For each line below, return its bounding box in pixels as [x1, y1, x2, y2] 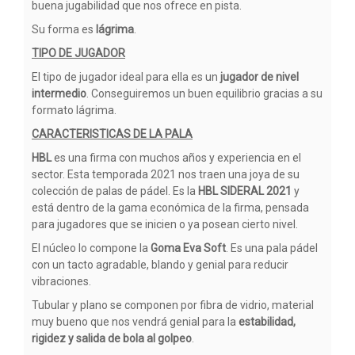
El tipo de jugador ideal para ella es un [32, 70, 220, 83]
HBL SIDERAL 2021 [198, 184, 292, 197]
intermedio [32, 86, 86, 100]
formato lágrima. [32, 103, 116, 116]
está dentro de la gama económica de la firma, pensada [32, 200, 309, 214]
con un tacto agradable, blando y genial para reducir [32, 258, 288, 271]
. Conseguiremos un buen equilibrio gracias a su [86, 86, 323, 100]
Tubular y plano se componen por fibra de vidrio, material [32, 298, 314, 311]
